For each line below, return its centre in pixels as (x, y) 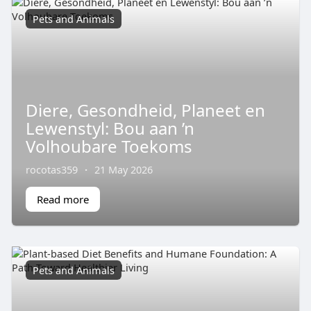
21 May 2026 (123, 169)
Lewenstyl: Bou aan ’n (110, 128)
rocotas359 (51, 169)
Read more (62, 199)
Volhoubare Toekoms (109, 146)
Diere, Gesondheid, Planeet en (145, 110)
